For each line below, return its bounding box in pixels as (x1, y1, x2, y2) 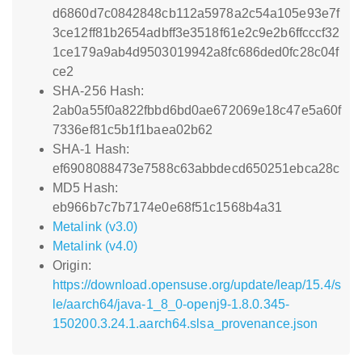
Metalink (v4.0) (53, 239, 138, 253)
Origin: (53, 259, 91, 272)
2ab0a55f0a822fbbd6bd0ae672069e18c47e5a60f (53, 103, 342, 117)
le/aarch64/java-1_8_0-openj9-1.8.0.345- (53, 297, 289, 311)
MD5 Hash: (53, 181, 118, 195)
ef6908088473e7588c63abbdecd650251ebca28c (53, 162, 340, 175)
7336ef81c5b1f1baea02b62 (53, 123, 213, 137)
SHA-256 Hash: (53, 84, 145, 98)
